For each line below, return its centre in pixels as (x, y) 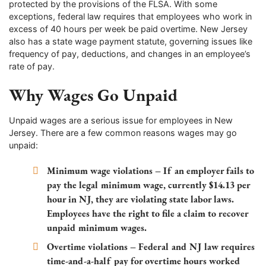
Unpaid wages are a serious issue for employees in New (121, 120)
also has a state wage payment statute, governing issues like (131, 41)
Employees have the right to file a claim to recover (148, 214)
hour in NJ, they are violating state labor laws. (141, 199)
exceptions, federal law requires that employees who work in (130, 16)
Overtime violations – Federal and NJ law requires (151, 246)
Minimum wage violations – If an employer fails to (151, 171)
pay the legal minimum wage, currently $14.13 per (149, 185)
